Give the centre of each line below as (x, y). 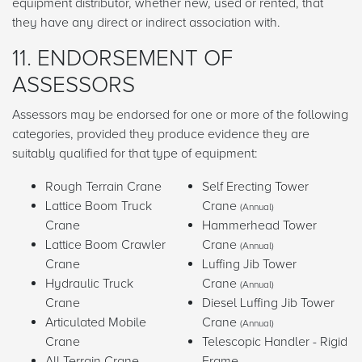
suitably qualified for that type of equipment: (136, 154)
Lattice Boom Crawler (105, 245)
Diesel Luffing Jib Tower (268, 303)
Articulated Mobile (96, 323)
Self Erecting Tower (255, 187)
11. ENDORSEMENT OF (122, 59)
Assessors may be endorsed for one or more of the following (180, 115)
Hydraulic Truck (89, 284)
